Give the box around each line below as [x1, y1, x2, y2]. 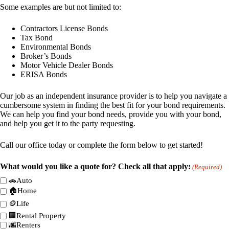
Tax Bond [20, 33, 53, 42]
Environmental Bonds [20, 42, 91, 51]
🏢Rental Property [9, 211, 66, 220]
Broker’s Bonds [20, 51, 72, 60]
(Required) [192, 163, 222, 171]
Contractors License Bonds [20, 24, 108, 33]
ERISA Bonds [20, 70, 67, 79]
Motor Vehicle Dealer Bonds [20, 60, 113, 70]
